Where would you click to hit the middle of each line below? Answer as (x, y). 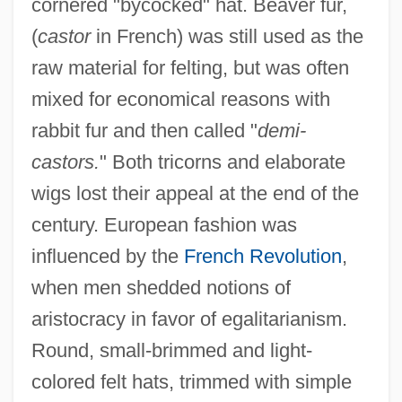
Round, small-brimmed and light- (171, 350)
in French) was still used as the (227, 36)
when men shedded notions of (161, 287)
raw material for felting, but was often (190, 67)
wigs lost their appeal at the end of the (195, 193)
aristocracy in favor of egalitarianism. (189, 319)
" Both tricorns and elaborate (222, 162)
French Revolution (262, 256)
